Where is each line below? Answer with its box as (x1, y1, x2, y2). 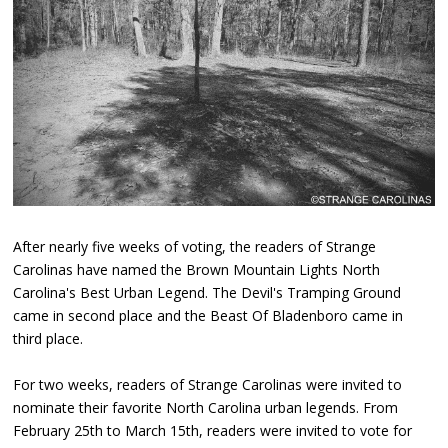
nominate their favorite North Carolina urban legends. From (13, 398, 399, 418)
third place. (13, 329, 84, 349)
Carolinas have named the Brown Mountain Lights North (13, 260, 381, 280)
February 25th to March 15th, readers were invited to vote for (13, 421, 413, 441)
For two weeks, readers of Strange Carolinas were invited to (13, 375, 403, 395)
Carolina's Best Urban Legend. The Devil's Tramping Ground (13, 283, 402, 303)
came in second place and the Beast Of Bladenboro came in (13, 306, 404, 326)
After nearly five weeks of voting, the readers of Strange (13, 237, 377, 257)
